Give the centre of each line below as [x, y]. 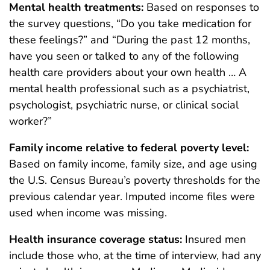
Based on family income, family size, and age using [133, 164]
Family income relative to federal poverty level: [129, 148]
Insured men [214, 240]
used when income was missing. [88, 213]
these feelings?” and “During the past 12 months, [130, 40]
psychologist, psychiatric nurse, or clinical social [124, 105]
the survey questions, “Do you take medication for [130, 24]
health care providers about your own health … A [128, 73]
